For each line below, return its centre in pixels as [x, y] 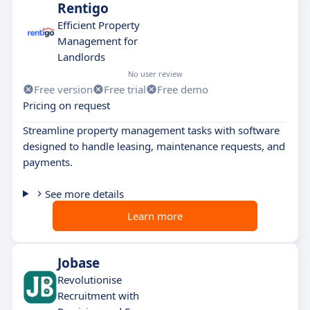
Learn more [155, 216]
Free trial [125, 89]
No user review [155, 73]
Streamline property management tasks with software [151, 130]
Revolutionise [90, 279]
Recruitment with [98, 295]
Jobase [79, 263]
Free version [63, 89]
